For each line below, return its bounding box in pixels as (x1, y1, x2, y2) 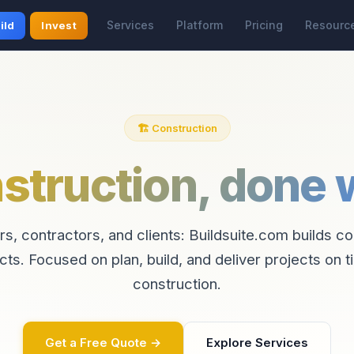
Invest (41, 18, 77, 32)
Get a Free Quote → (45, 335, 161, 350)
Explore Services (206, 335, 308, 350)
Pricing (245, 18, 283, 32)
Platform (176, 18, 223, 32)
